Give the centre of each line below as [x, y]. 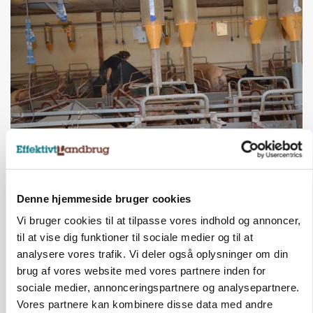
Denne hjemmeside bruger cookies [103, 198]
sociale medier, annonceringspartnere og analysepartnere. [158, 287]
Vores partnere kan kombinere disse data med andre [144, 304]
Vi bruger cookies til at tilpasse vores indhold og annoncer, [158, 220]
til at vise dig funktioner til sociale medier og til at [134, 237]
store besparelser [68, 162]
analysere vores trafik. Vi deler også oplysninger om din [152, 254]
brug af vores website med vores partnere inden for [141, 270]
